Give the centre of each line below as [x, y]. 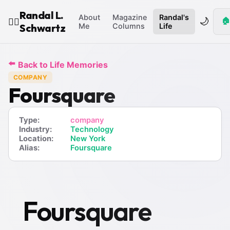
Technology [92, 129]
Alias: [29, 148]
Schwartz [42, 28]
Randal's [174, 17]
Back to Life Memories [63, 64]
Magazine [130, 17]
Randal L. [42, 15]
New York [88, 139]
